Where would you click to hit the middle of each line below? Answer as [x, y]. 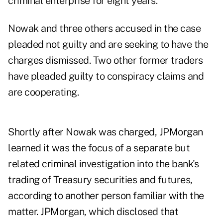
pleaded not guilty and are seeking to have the [108, 45]
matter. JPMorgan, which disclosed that [93, 212]
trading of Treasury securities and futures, [100, 180]
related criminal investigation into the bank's [103, 164]
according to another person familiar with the [106, 196]
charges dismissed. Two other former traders [106, 60]
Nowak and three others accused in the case [104, 29]
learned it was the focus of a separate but [99, 148]
